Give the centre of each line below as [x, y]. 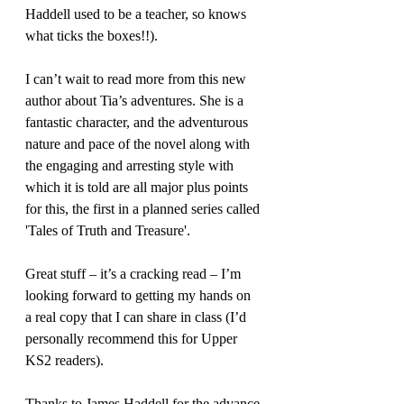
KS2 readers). [64, 361]
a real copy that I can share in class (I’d [138, 317]
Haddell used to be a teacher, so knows [138, 14]
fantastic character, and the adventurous [138, 123]
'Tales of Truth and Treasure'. [108, 231]
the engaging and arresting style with [131, 166]
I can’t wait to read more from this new [138, 79]
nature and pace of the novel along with [139, 144]
